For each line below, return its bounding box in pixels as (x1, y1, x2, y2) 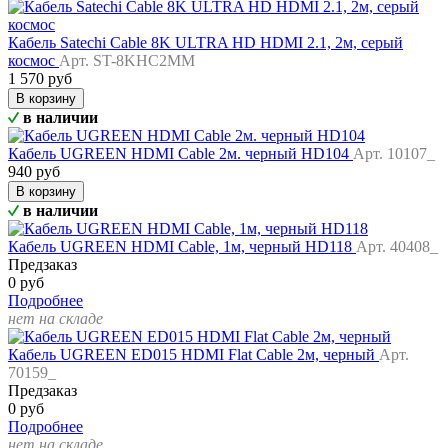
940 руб (8, 163, 60, 181)
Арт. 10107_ (353, 145, 435, 163)
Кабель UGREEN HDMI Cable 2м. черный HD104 (8, 145, 353, 163)
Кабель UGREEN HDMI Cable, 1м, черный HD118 (8, 238, 356, 256)
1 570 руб (8, 70, 72, 88)
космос (8, 52, 59, 70)
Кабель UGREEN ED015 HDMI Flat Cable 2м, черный (8, 346, 379, 364)
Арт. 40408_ (356, 238, 438, 256)
